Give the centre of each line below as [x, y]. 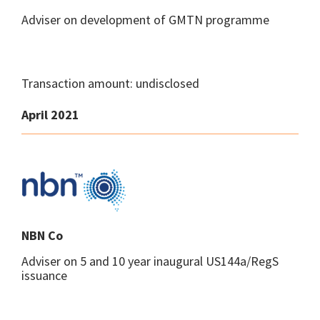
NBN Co [42, 235]
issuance [44, 275]
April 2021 [50, 115]
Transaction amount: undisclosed [110, 83]
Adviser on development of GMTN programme [145, 20]
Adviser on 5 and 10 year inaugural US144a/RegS [150, 261]
